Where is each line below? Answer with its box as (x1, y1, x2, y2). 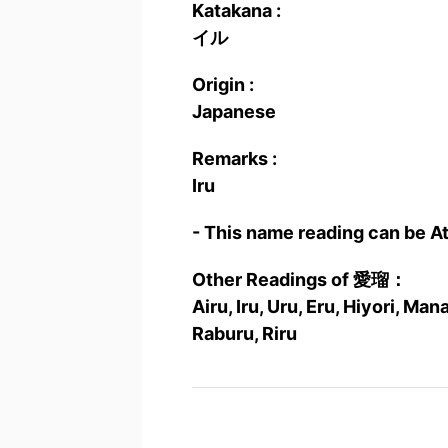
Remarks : (192, 148, 277, 169)
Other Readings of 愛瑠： (192, 269, 407, 290)
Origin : (192, 74, 254, 95)
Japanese (192, 101, 276, 122)
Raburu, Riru (192, 323, 297, 344)
